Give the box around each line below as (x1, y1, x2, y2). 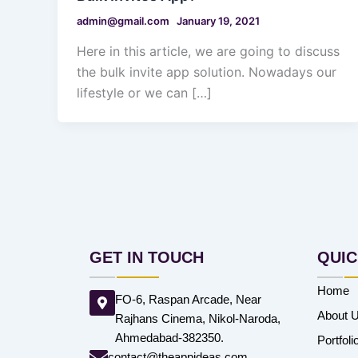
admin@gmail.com (77, 14, 172, 28)
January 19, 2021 (177, 14, 260, 28)
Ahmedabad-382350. (115, 331, 224, 344)
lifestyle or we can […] (77, 84, 212, 101)
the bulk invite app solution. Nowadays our (77, 63, 336, 80)
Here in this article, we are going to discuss (77, 42, 340, 59)
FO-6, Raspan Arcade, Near (115, 292, 261, 306)
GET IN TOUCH (89, 249, 204, 266)
